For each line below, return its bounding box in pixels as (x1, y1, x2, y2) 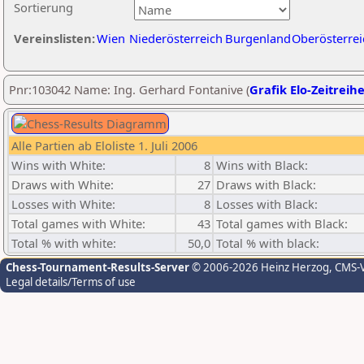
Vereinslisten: (14, 30, 95, 46)
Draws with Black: (216, 176, 316, 193)
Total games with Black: (216, 215, 348, 232)
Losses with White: (11, 196, 115, 212)
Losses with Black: (216, 196, 318, 212)
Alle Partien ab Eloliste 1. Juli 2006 (11, 137, 197, 154)
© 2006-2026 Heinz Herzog (189, 260, 329, 275)
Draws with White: (11, 176, 114, 193)
